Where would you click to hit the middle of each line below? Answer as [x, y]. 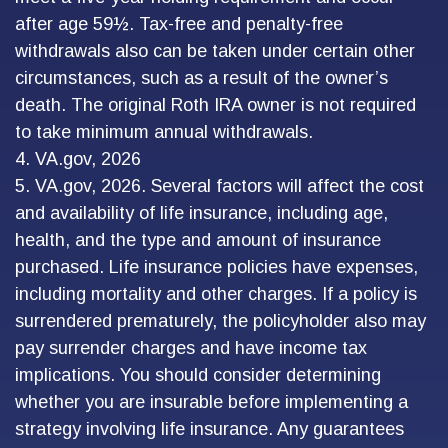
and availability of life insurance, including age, [201, 213]
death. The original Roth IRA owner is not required [215, 105]
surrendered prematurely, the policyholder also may [220, 321]
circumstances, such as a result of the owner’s [201, 78]
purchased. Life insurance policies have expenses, [216, 267]
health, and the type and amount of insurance [198, 240]
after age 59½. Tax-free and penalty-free [179, 24]
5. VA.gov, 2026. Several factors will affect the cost [219, 186]
